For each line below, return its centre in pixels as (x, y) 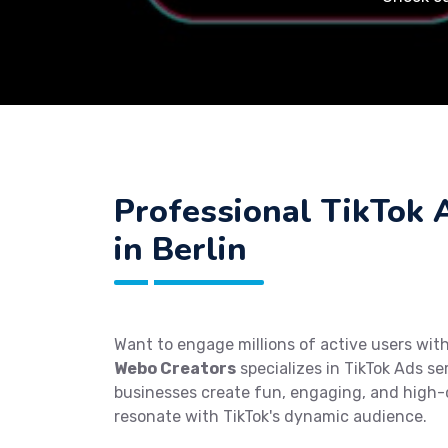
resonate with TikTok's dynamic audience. (270, 416)
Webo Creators (175, 368)
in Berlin (180, 249)
